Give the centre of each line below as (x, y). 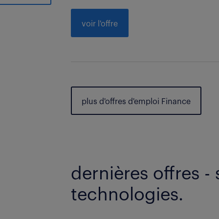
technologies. (127, 195)
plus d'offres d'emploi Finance (136, 102)
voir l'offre (100, 24)
